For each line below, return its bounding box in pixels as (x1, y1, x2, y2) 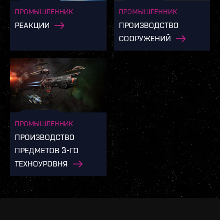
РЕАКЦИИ (15, 20, 50, 30)
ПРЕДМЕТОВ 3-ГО (15, 144, 79, 155)
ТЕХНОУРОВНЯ (15, 158, 68, 168)
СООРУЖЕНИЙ (118, 33, 171, 44)
